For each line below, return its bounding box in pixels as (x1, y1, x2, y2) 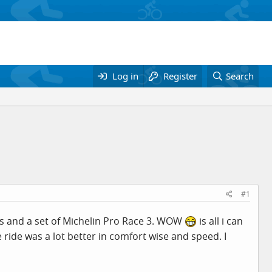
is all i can (197, 214, 243, 228)
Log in (112, 70, 139, 82)
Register (163, 70, 198, 82)
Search (226, 70, 254, 82)
